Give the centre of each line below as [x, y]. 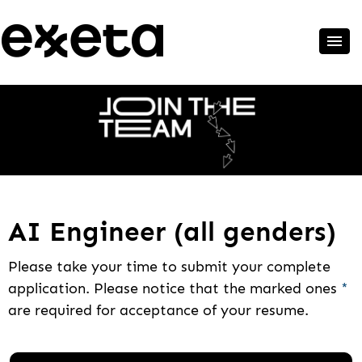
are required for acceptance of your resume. [158, 310]
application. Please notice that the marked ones [175, 288]
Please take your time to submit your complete [169, 267]
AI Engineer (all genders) [172, 232]
